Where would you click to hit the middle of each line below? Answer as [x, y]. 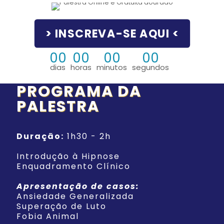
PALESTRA [58, 106]
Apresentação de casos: [78, 186]
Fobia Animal [48, 216]
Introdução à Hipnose [68, 156]
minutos [112, 67]
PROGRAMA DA [79, 91]
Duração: [40, 136]
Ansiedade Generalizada [75, 196]
